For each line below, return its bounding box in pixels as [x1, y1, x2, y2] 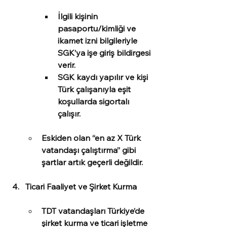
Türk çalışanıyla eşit [58, 84, 133, 94]
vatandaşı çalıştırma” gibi [42, 145, 138, 155]
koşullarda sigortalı [58, 96, 131, 106]
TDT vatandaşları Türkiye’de [42, 206, 146, 216]
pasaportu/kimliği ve [58, 23, 138, 33]
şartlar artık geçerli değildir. [42, 157, 143, 167]
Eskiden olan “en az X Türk [42, 133, 143, 143]
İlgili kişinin [58, 11, 100, 21]
